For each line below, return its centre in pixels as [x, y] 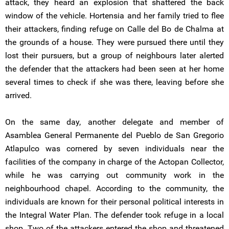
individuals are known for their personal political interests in [114, 202]
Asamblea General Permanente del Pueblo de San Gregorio [114, 135]
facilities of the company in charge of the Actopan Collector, [114, 162]
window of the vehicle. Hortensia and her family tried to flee [114, 16]
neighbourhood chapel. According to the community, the [114, 188]
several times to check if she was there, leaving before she [114, 82]
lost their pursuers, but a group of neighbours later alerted [114, 55]
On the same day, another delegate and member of [114, 122]
